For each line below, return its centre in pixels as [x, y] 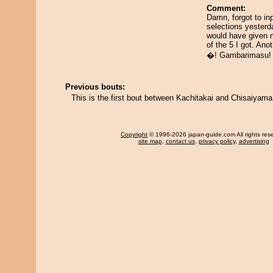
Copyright [134, 134]
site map [150, 141]
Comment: [226, 8]
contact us [180, 141]
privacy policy [217, 141]
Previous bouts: [95, 87]
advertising [254, 141]
